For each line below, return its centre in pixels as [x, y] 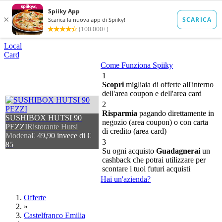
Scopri [113, 84]
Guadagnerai [178, 151]
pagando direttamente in [176, 113]
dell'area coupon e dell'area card [152, 93]
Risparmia [120, 113]
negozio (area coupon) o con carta [155, 122]
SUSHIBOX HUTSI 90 [44, 118]
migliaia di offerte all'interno [169, 84]
